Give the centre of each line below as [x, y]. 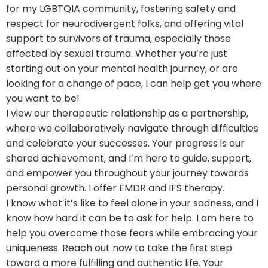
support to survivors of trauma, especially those [118, 39]
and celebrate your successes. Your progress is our [125, 144]
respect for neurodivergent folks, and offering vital [125, 24]
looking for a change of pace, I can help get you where [134, 84]
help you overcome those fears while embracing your [132, 233]
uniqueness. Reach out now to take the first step [119, 248]
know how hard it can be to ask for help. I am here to [130, 218]
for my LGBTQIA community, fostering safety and [121, 9]
